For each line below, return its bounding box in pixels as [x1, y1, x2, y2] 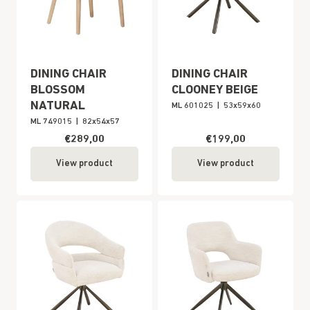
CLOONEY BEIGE [172, 84, 258, 97]
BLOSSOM [30, 84, 85, 97]
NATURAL [30, 100, 85, 113]
